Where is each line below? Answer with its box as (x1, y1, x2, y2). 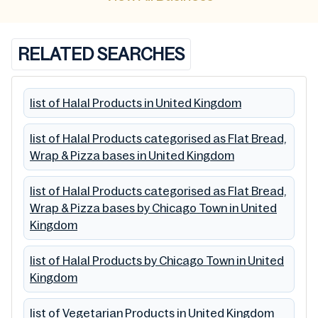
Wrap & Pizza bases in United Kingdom (30, 149, 234, 163)
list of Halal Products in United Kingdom (30, 97, 241, 110)
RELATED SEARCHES (18, 45, 185, 65)
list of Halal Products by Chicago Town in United (30, 254, 284, 268)
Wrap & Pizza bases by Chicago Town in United (30, 202, 277, 215)
